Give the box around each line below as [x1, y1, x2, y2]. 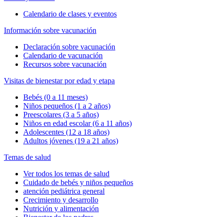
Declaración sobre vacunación [23, 42, 115, 51]
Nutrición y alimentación [23, 204, 99, 213]
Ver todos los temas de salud [23, 169, 109, 178]
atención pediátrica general [23, 186, 105, 195]
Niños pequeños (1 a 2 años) [23, 101, 110, 110]
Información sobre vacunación [4, 26, 96, 34]
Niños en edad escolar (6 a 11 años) [23, 119, 132, 127]
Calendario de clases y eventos [23, 9, 117, 18]
